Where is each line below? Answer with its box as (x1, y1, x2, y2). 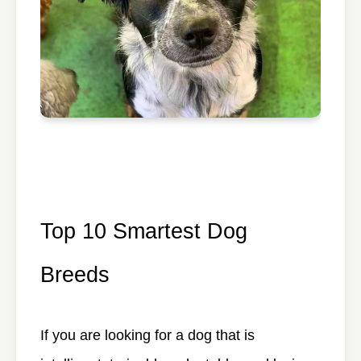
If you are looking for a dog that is (40, 326, 255, 343)
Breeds (40, 261, 110, 287)
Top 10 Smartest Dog (40, 218, 247, 243)
